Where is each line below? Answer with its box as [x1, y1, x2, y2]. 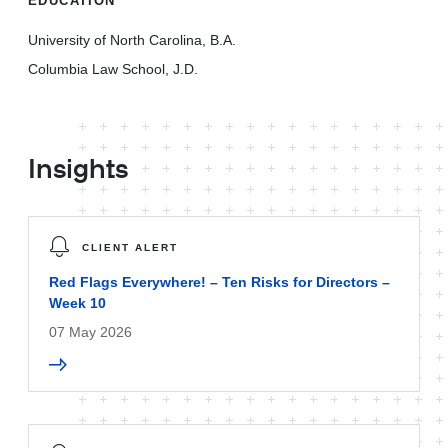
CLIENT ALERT [82, 242, 178, 253]
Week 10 [49, 295, 106, 311]
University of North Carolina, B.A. [28, 32, 236, 48]
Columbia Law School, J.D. [28, 61, 198, 77]
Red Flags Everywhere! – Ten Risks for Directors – [49, 274, 390, 290]
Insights [28, 159, 128, 183]
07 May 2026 [49, 324, 132, 340]
